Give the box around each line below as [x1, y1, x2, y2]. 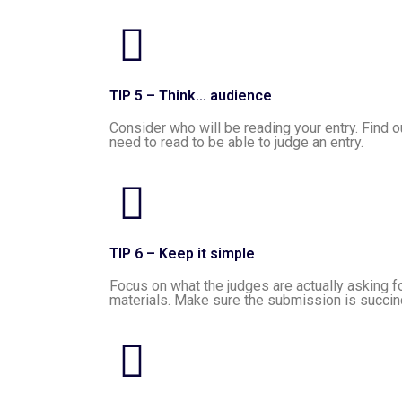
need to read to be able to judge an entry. [109, 134, 363, 151]
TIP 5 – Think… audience [109, 87, 272, 104]
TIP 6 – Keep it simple [109, 245, 255, 262]
